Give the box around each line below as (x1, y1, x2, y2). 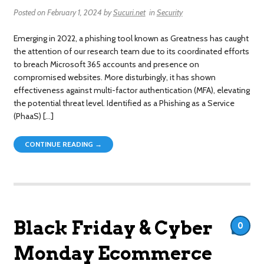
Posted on (13, 6, 45, 18)
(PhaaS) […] (13, 111, 54, 122)
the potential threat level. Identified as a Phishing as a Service (13, 98, 235, 109)
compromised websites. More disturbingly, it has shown (13, 72, 216, 83)
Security (156, 6, 183, 18)
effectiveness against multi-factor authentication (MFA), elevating (13, 85, 250, 96)
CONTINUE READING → (25, 140, 103, 149)
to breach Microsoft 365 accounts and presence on (13, 59, 199, 70)
